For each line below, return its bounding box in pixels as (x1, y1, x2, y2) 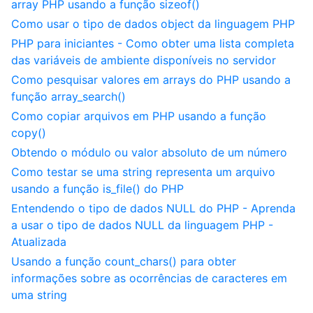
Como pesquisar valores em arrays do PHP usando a (11, 73, 291, 87)
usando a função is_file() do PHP (11, 182, 184, 196)
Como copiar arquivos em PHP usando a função (11, 109, 266, 123)
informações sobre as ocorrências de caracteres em (11, 271, 287, 285)
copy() (11, 126, 46, 140)
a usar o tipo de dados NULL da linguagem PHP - (11, 218, 273, 232)
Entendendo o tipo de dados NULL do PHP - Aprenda (11, 201, 296, 215)
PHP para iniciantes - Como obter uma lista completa (11, 36, 294, 50)
